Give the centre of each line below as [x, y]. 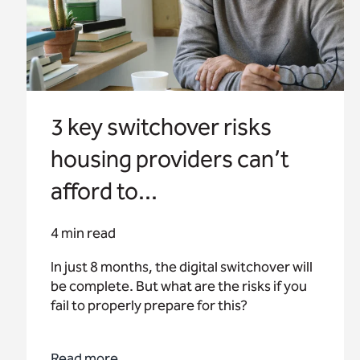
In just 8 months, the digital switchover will [182, 267]
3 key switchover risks [162, 127]
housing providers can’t [170, 160]
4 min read [84, 233]
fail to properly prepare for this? [149, 306]
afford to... [104, 192]
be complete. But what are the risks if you [179, 286]
